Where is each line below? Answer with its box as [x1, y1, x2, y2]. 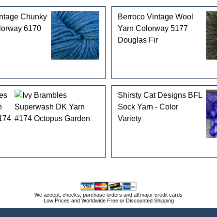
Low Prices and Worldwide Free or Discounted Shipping [43, 197, 174, 203]
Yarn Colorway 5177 [117, 24, 188, 32]
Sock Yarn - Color [117, 103, 178, 111]
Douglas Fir [117, 35, 158, 44]
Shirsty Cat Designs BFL [117, 91, 202, 100]
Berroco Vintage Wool [117, 12, 193, 21]
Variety [117, 114, 141, 123]
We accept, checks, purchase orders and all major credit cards [34, 191, 183, 198]
